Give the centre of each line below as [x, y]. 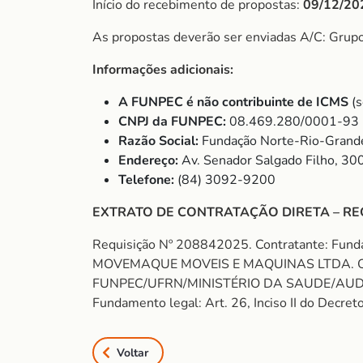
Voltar [132, 352]
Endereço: [148, 160]
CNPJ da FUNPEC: [172, 122]
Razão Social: [158, 141]
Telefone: [146, 180]
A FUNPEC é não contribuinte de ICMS [233, 102]
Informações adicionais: [163, 70]
